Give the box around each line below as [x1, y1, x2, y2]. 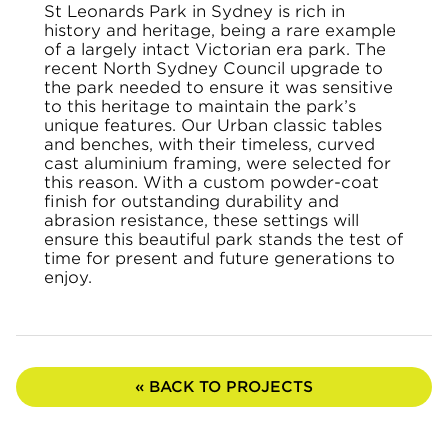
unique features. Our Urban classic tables [44, 115, 382, 135]
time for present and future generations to [44, 248, 395, 268]
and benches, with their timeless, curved [44, 134, 375, 154]
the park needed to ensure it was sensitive [44, 77, 393, 97]
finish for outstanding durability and [44, 191, 339, 211]
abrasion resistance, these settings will [44, 210, 359, 230]
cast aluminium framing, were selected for [44, 153, 391, 173]
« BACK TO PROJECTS [135, 377, 313, 396]
